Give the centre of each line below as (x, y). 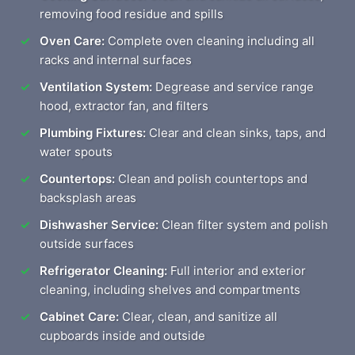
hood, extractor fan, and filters (124, 106)
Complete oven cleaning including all (210, 41)
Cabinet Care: (79, 317)
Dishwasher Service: (99, 225)
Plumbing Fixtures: (93, 133)
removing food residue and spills (132, 14)
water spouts (76, 152)
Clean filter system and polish (243, 225)
